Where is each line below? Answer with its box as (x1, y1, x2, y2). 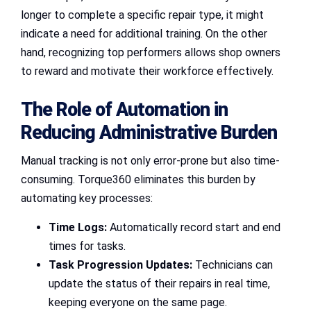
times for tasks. (49, 239, 126, 253)
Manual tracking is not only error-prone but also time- (21, 153, 280, 167)
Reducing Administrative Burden (21, 121, 277, 144)
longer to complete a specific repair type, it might (21, 8, 264, 22)
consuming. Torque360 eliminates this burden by (21, 172, 255, 186)
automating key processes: (21, 191, 153, 205)
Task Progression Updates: (49, 258, 192, 271)
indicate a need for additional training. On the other (21, 27, 267, 41)
